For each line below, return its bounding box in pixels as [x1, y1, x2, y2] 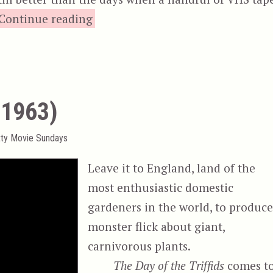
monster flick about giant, [88, 218, 225, 234]
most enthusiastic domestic [88, 179, 234, 195]
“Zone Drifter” [91, 10, 169, 26]
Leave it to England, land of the [88, 160, 256, 175]
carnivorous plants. [88, 238, 191, 253]
